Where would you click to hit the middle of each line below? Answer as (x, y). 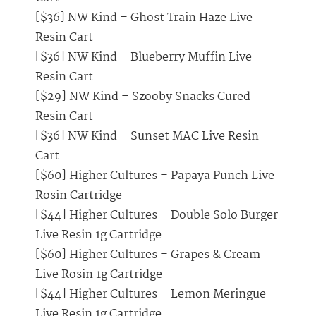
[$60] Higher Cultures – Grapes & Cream (148, 255)
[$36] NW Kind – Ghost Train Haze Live (144, 18)
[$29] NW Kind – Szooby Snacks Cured (143, 97)
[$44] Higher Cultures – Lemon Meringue (151, 295)
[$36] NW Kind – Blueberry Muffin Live (144, 58)
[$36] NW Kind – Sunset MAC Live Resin (147, 137)
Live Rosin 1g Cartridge (99, 275)
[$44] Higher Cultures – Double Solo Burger (157, 216)
